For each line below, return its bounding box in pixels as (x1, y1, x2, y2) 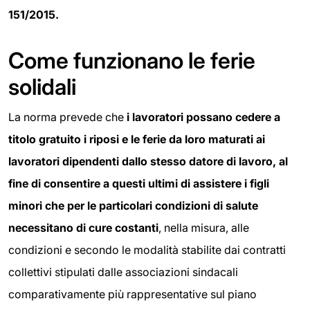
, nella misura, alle (158, 221, 249, 235)
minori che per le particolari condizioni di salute (8, 199, 258, 213)
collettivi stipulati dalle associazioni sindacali (8, 265, 238, 280)
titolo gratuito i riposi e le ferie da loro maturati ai (8, 132, 265, 147)
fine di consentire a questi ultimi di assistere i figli (8, 176, 269, 191)
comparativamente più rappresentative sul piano (8, 287, 257, 302)
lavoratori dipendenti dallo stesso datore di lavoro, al (8, 154, 288, 169)
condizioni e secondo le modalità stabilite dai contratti (8, 243, 286, 257)
